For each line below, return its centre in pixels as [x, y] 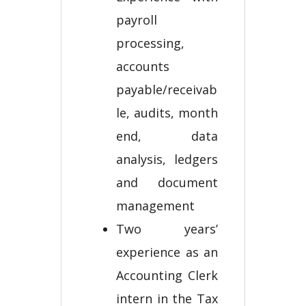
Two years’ [167, 229]
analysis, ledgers [167, 159]
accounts [143, 66]
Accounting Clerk [167, 275]
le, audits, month [167, 113]
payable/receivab [167, 89]
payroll [137, 20]
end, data [167, 136]
